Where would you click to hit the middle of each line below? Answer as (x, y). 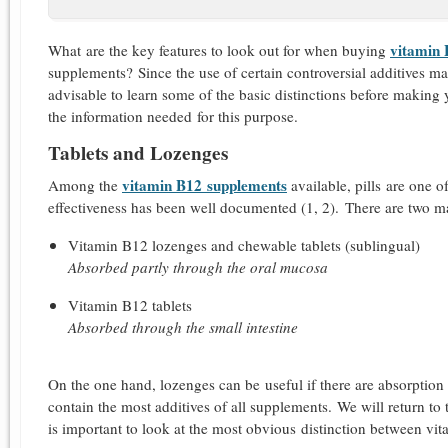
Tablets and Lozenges (138, 152)
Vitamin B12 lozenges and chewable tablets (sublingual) (244, 245)
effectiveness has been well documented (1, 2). (193, 207)
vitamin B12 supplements (204, 185)
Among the (85, 185)
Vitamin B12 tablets (130, 305)
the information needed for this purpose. (173, 115)
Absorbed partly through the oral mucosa (198, 267)
